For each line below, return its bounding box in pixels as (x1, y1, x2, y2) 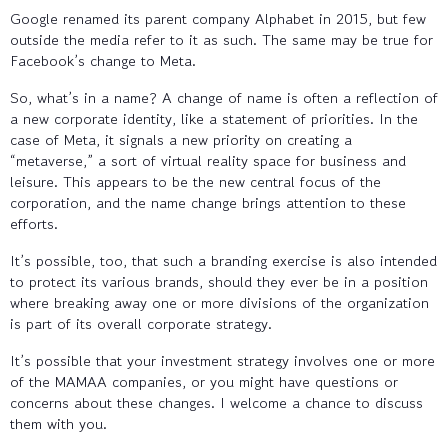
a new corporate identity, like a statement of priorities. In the (10, 107, 418, 129)
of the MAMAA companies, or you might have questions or (10, 370, 398, 392)
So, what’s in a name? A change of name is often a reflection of (10, 86, 438, 108)
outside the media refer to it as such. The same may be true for (10, 28, 433, 50)
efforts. (10, 212, 58, 234)
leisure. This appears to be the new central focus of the (10, 170, 381, 192)
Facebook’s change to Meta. (10, 49, 196, 71)
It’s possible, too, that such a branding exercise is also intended (10, 249, 437, 271)
